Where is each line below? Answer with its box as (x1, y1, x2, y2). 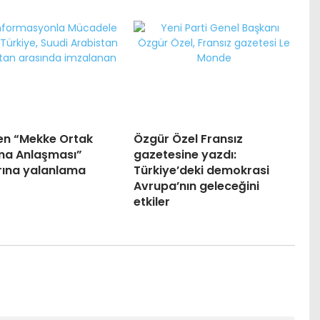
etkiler (133, 194, 170, 211)
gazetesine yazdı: (133, 146, 236, 164)
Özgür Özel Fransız (133, 131, 243, 148)
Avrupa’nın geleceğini (133, 178, 259, 195)
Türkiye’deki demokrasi (133, 162, 269, 179)
